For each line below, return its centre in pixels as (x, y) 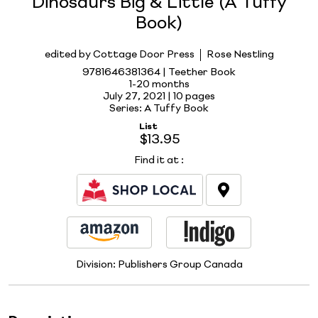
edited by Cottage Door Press (119, 54)
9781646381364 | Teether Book (159, 72)
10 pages (194, 96)
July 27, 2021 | (138, 96)
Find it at (157, 160)
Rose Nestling (240, 54)
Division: (97, 264)
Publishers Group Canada (180, 264)
